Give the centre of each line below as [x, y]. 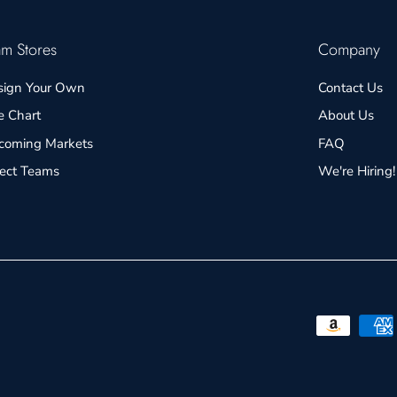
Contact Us [350, 87]
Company [349, 49]
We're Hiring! [356, 171]
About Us [346, 116]
